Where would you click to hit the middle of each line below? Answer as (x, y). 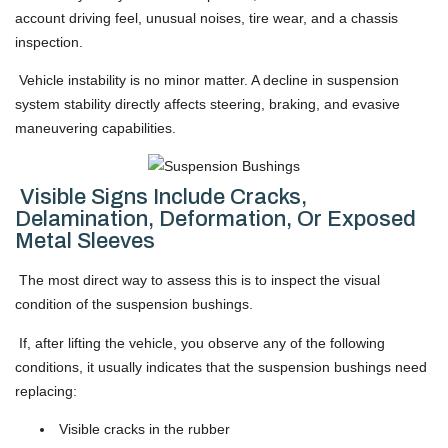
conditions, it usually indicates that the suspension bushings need (221, 366)
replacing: (46, 390)
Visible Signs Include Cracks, (161, 197)
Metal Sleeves (85, 241)
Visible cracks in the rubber (142, 429)
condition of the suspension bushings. (134, 304)
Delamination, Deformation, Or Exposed (215, 219)
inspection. (49, 41)
